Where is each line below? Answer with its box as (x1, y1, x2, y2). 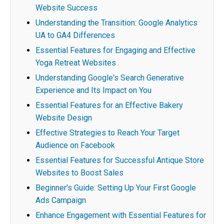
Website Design (35, 113, 92, 122)
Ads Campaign (35, 195, 86, 205)
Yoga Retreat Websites (35, 58, 116, 67)
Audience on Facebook (35, 140, 115, 150)
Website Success (35, 3, 97, 12)
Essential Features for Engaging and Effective (35, 45, 195, 55)
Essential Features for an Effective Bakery (35, 100, 183, 110)
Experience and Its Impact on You (35, 85, 151, 95)
